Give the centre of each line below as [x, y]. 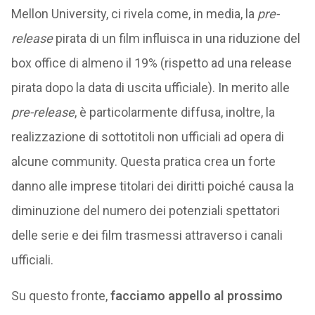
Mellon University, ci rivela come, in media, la [134, 14]
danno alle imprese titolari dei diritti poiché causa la [152, 186]
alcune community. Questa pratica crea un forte [143, 161]
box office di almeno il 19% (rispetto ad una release [151, 63]
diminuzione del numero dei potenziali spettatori [145, 211]
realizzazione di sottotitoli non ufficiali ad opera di [147, 137]
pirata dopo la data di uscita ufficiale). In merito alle [150, 88]
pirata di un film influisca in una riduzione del [176, 38]
